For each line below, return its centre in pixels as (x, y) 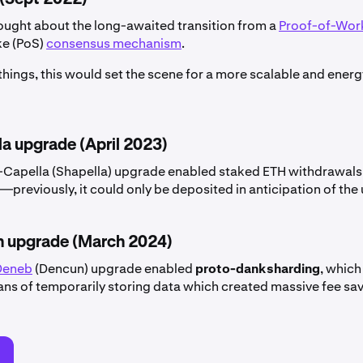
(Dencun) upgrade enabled (114, 269)
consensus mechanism (114, 44)
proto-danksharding (258, 269)
